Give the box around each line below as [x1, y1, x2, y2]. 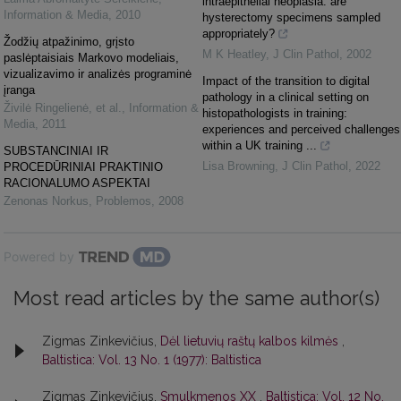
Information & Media [4, 7, 108, 21]
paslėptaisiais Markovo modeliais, [4, 50, 179, 64]
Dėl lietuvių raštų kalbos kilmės [160, 333, 342, 348]
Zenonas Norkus [4, 193, 89, 208]
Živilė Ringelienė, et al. [4, 100, 122, 115]
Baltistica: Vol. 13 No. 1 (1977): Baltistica [42, 352, 261, 367]
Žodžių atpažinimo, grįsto [4, 34, 134, 48]
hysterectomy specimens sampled [202, 10, 380, 24]
